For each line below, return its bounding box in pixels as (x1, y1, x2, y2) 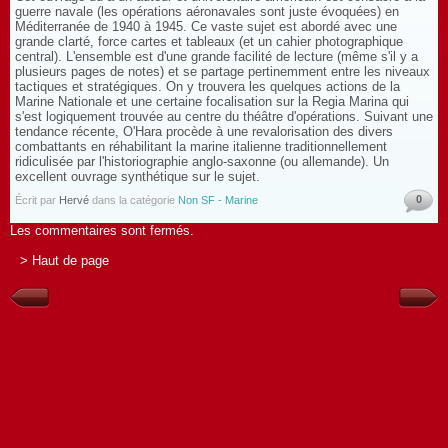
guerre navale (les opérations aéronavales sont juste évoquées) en (15, 4, 399, 20)
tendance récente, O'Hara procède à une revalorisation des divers (15, 124, 393, 140)
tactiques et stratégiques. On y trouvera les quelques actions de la (15, 79, 400, 95)
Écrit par (15, 194, 59, 207)
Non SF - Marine (178, 194, 258, 207)
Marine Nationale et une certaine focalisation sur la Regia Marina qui (15, 94, 409, 110)
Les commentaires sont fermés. (10, 223, 194, 239)
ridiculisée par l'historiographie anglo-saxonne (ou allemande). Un (15, 154, 389, 170)
